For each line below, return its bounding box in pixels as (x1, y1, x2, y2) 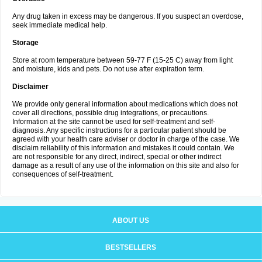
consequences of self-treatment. (12, 170, 113, 178)
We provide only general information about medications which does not (12, 100, 237, 108)
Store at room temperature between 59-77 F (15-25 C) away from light (12, 56, 233, 64)
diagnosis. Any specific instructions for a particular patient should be (12, 126, 226, 135)
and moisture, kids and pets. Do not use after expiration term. (12, 65, 204, 73)
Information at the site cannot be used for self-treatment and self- (12, 118, 215, 126)
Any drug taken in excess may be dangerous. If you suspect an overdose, (12, 12, 243, 20)
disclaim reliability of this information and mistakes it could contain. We (12, 144, 235, 152)
